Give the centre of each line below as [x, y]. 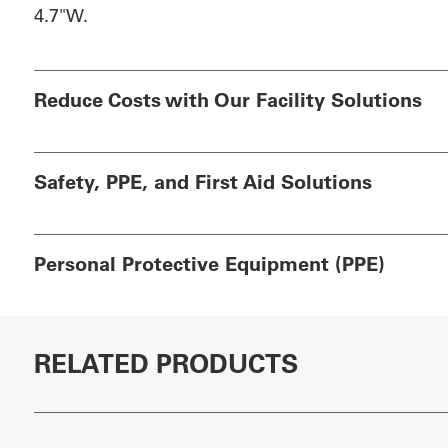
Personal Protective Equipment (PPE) [209, 263]
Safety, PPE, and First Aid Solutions [202, 181]
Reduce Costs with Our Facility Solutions [227, 99]
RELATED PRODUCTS [165, 363]
